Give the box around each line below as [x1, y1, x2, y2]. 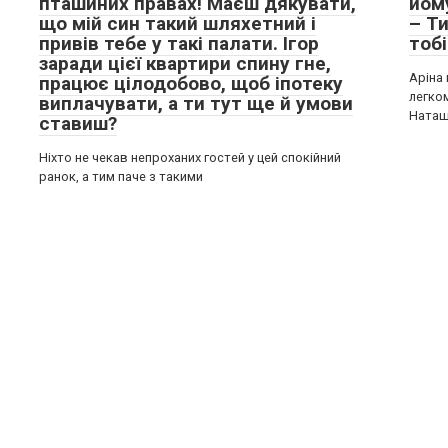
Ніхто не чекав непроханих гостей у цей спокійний [39, 150, 341, 165]
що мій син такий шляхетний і [39, 12, 316, 35]
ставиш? [39, 112, 117, 135]
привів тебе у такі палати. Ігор [39, 32, 319, 55]
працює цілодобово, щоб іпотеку [39, 72, 343, 95]
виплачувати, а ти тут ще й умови [39, 92, 353, 115]
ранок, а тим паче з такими [39, 169, 203, 184]
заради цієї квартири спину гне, [39, 52, 331, 75]
